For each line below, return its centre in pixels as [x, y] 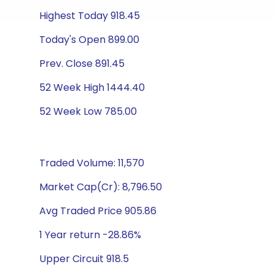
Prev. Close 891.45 [82, 64]
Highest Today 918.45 [90, 16]
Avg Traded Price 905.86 [98, 211]
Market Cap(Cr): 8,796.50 [101, 187]
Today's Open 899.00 [89, 40]
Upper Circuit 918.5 [84, 259]
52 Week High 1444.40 [92, 87]
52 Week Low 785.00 [88, 111]
